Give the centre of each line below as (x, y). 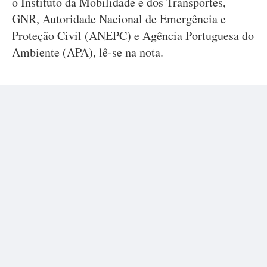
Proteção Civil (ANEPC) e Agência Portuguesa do (133, 35)
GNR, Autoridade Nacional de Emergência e (119, 19)
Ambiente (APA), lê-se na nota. (88, 52)
